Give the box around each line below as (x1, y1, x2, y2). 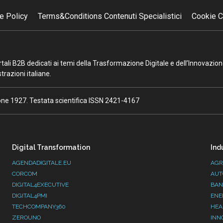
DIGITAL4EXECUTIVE (12, 181, 69, 189)
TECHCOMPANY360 (12, 203, 66, 211)
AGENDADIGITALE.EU (12, 159, 72, 167)
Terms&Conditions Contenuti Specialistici (37, 11, 182, 21)
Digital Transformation (12, 143, 91, 152)
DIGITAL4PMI (12, 192, 48, 200)
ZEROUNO (12, 214, 41, 222)
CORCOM (12, 170, 38, 178)
